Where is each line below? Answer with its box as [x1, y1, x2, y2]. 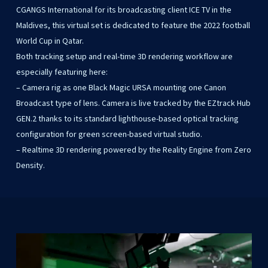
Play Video [133, 227, 154, 238]
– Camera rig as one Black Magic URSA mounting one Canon [16, 82, 226, 93]
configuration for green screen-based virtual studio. [16, 129, 202, 140]
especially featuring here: [16, 66, 108, 78]
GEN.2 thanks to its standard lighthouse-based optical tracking [16, 113, 239, 124]
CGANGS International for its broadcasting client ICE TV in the [16, 4, 232, 16]
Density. [16, 160, 45, 171]
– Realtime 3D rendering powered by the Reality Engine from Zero [16, 144, 251, 156]
